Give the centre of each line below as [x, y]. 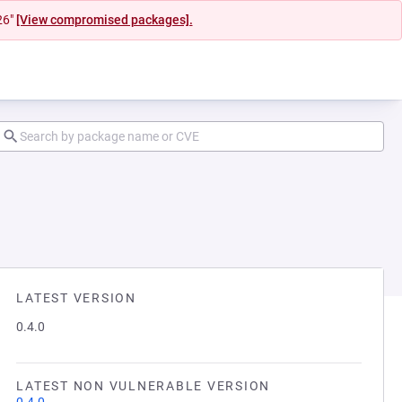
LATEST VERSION [76, 298]
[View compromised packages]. [104, 20]
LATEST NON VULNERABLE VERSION [143, 386]
